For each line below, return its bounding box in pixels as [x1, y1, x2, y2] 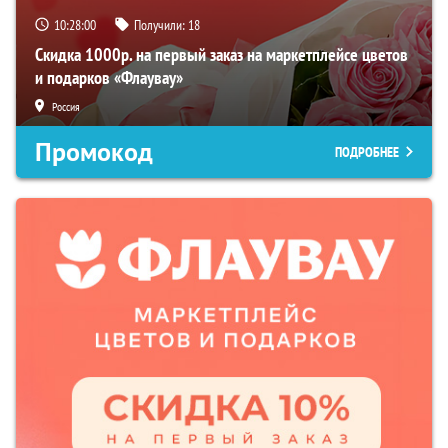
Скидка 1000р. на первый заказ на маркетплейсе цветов [35, 42, 408, 66]
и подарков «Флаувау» [35, 65, 183, 89]
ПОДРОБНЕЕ [335, 142, 399, 161]
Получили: [134, 15, 188, 34]
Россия [52, 98, 80, 114]
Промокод [35, 134, 153, 169]
